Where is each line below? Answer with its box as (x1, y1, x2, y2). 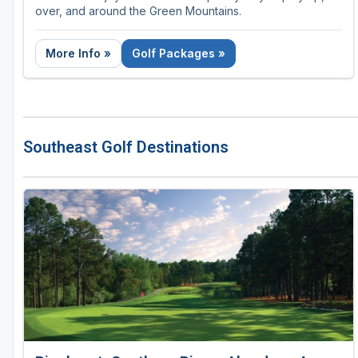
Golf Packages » (132, 46, 225, 61)
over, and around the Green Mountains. (35, 4, 241, 18)
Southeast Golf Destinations (23, 137, 229, 157)
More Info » (46, 46, 111, 61)
